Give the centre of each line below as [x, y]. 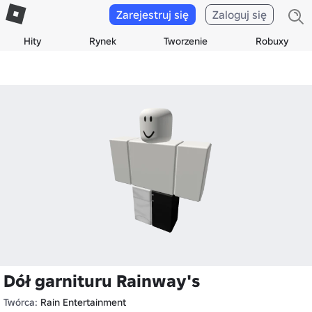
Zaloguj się [240, 15]
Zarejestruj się [153, 15]
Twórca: [22, 302]
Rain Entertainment [83, 302]
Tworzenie [186, 41]
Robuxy [272, 41]
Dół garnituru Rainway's [102, 281]
